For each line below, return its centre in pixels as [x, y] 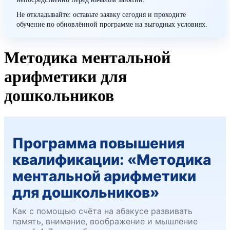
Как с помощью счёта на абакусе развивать [102, 211]
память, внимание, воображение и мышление [105, 221]
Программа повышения [98, 143]
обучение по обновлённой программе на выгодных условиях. [112, 24]
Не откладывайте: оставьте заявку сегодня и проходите [101, 15]
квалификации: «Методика [112, 159]
